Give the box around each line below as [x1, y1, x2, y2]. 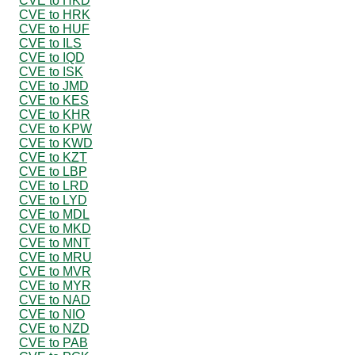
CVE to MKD [19, 221, 91, 235]
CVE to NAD [19, 292, 90, 307]
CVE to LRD [19, 178, 89, 193]
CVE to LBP [19, 164, 87, 178]
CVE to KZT [19, 150, 87, 164]
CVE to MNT [19, 235, 90, 250]
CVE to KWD [19, 136, 93, 150]
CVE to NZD [19, 321, 90, 335]
